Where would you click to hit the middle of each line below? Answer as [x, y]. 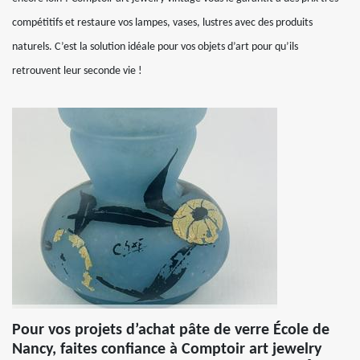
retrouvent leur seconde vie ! [77, 71]
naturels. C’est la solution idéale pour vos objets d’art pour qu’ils [155, 47]
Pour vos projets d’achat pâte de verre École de [171, 330]
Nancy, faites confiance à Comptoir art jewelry [167, 350]
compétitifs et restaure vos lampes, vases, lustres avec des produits [162, 23]
